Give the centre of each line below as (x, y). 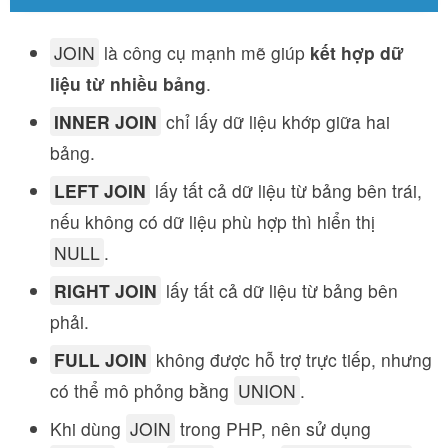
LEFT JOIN (100, 190)
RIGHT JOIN (105, 290)
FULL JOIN (100, 359)
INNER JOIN (105, 121)
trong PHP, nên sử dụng (273, 428)
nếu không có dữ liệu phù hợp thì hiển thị (212, 221)
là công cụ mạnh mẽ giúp (204, 52)
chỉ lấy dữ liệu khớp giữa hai (275, 121)
